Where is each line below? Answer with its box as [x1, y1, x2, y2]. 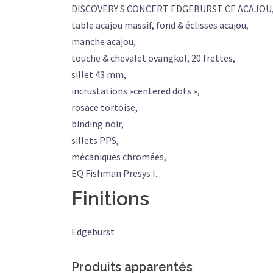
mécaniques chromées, [71, 151, 166, 163]
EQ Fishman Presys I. [71, 167, 157, 180]
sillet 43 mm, [71, 68, 126, 81]
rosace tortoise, [71, 101, 138, 114]
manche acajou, [71, 35, 136, 48]
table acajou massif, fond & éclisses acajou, [71, 19, 249, 32]
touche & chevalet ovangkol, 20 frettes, [71, 52, 235, 65]
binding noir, [71, 118, 124, 130]
